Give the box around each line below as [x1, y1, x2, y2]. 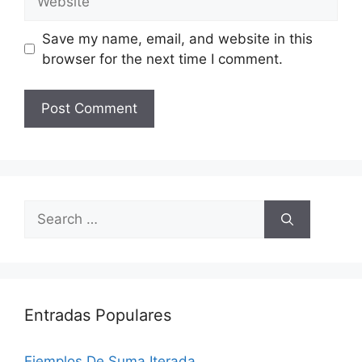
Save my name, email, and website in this [41, 30, 313, 47]
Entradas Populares [24, 305, 171, 326]
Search [23, 201, 69, 218]
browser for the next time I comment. [41, 50, 283, 67]
